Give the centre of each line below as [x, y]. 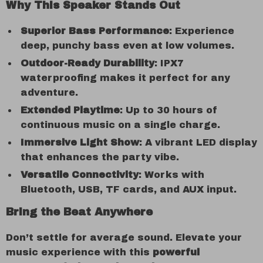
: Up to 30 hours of [169, 110]
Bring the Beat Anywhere [79, 212]
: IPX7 [169, 63]
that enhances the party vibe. [100, 157]
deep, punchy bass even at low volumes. [127, 45]
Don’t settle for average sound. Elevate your [124, 237]
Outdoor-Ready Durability [87, 63]
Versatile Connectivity [80, 175]
